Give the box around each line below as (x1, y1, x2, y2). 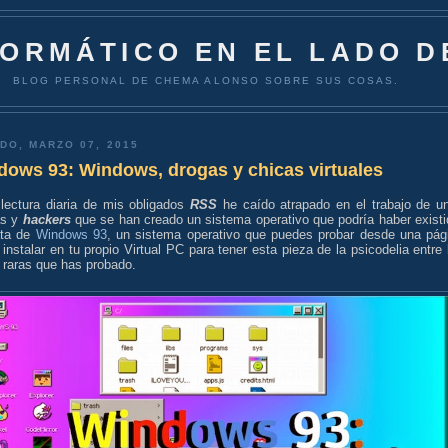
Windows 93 (35, 226, 107, 242)
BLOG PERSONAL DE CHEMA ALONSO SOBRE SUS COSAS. (12, 74, 400, 86)
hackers (22, 211, 71, 227)
